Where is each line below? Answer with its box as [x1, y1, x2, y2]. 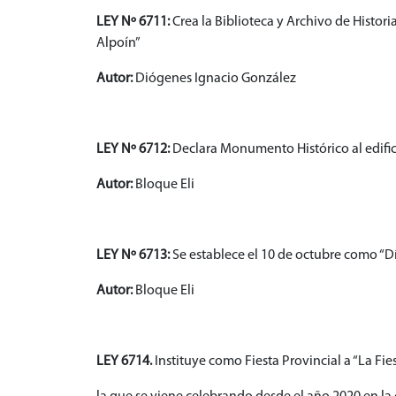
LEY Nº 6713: [96, 248, 172, 263]
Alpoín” [96, 36, 141, 51]
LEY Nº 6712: [96, 142, 172, 157]
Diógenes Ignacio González [133, 72, 296, 87]
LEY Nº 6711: [96, 15, 172, 30]
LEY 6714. [96, 354, 152, 369]
